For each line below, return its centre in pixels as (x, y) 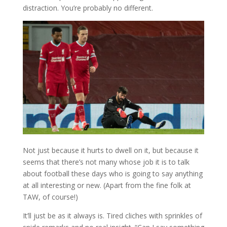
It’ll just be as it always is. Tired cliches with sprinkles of (112, 215)
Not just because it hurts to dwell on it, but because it (110, 150)
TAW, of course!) (50, 197)
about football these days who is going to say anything (112, 173)
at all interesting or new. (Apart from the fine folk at (107, 185)
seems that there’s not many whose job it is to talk (106, 162)
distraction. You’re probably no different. (88, 8)
